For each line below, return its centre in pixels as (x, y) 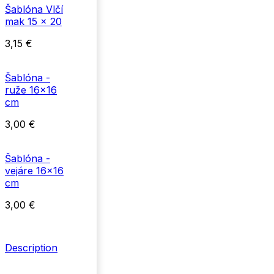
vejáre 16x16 (34, 171)
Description (31, 248)
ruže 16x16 (31, 90)
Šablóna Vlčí (34, 9)
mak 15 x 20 (33, 22)
